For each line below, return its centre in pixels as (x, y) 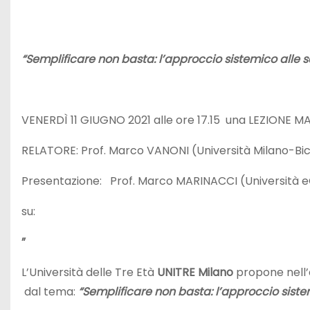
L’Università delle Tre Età (89, 272)
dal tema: (50, 292)
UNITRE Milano (195, 272)
